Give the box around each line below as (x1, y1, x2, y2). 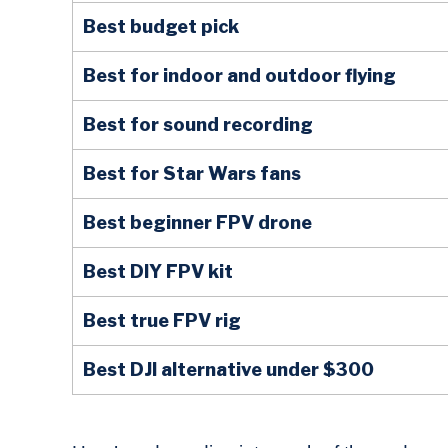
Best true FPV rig (83, 310, 241, 332)
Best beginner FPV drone (83, 212, 312, 234)
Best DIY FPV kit (83, 261, 233, 283)
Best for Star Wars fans (83, 163, 301, 185)
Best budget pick (83, 16, 239, 38)
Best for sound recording (83, 114, 313, 136)
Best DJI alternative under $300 (83, 359, 374, 381)
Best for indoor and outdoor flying (83, 65, 396, 87)
